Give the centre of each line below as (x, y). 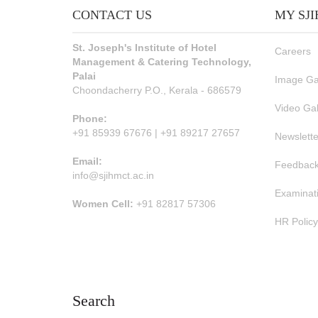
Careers (293, 51)
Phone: (90, 119)
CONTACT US (112, 15)
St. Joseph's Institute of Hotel (144, 48)
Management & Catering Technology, (162, 62)
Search (94, 301)
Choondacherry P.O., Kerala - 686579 (157, 90)
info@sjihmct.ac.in (113, 175)
